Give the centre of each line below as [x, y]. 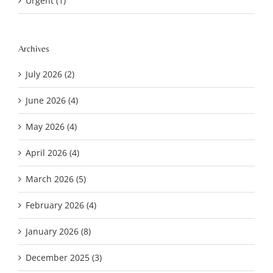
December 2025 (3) [64, 258]
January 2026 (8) [58, 232]
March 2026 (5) [56, 179]
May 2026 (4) [51, 127]
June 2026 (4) [52, 101]
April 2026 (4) [52, 153]
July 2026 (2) [50, 74]
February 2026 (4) [61, 205]
